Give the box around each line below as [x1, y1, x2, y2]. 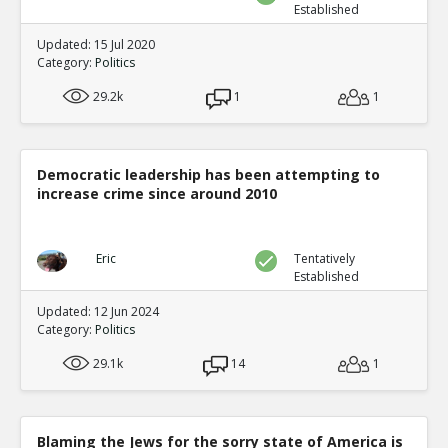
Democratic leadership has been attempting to [37, 164, 380, 184]
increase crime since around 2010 [37, 183, 277, 203]
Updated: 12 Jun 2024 [37, 302, 159, 320]
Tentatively [294, 249, 356, 267]
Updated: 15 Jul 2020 [37, 35, 155, 53]
